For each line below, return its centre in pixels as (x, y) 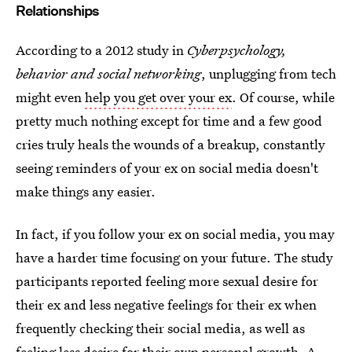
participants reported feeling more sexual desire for (167, 281)
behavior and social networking (108, 73)
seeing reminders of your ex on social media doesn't (167, 168)
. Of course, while (283, 97)
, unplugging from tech (269, 73)
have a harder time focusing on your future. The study (174, 257)
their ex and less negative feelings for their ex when (166, 304)
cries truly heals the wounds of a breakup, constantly (170, 144)
